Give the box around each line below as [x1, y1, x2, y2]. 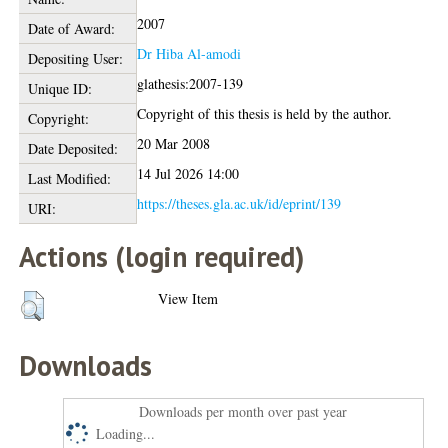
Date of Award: [27, 18, 115, 38]
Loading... [96, 423, 156, 443]
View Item [158, 288, 219, 308]
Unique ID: [27, 78, 92, 98]
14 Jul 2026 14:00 [137, 163, 240, 183]
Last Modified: [27, 168, 111, 188]
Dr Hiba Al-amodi [137, 43, 242, 63]
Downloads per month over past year [139, 401, 348, 421]
